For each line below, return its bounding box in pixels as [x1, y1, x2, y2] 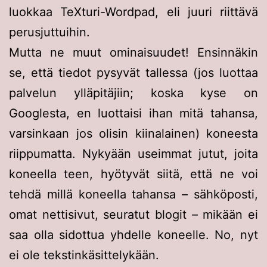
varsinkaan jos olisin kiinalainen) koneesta [9, 126, 258, 141]
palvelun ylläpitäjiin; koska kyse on [9, 86, 258, 101]
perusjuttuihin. [9, 25, 90, 40]
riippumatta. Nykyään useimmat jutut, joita [9, 147, 258, 162]
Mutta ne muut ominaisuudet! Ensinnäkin [9, 45, 258, 60]
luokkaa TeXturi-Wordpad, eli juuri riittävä [9, 5, 258, 20]
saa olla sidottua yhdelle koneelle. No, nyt [9, 228, 258, 243]
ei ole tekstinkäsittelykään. [9, 248, 159, 263]
